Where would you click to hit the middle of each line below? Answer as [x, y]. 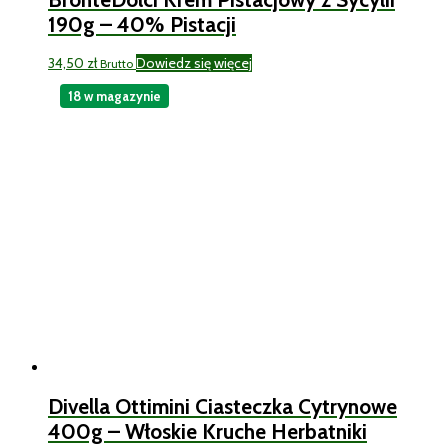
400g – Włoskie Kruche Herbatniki [207, 431]
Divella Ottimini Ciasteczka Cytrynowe [222, 406]
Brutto [116, 64]
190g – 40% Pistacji [142, 24]
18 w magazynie [114, 96]
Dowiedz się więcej [194, 63]
